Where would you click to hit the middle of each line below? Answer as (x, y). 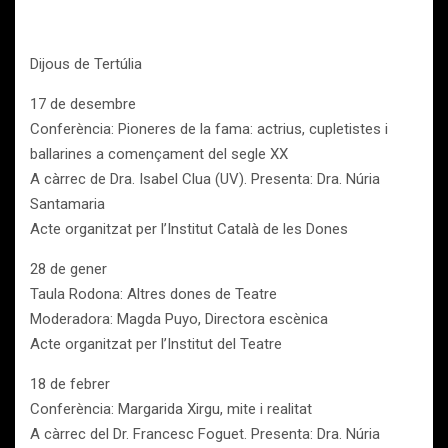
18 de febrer (70, 384)
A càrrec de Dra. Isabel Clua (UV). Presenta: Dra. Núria (205, 179)
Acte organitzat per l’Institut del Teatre (156, 344)
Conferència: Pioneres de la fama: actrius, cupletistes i (209, 129)
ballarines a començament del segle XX (159, 154)
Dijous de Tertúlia (86, 64)
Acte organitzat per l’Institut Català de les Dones (189, 229)
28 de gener (68, 269)
